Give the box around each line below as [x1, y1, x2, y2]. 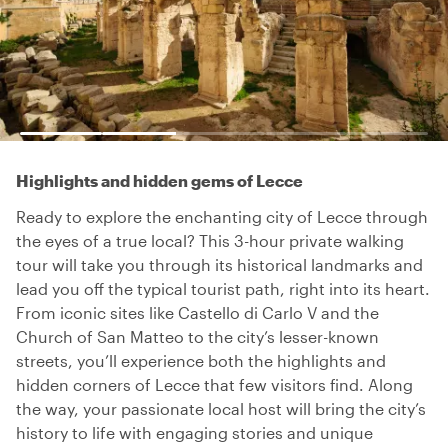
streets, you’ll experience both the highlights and [16, 351, 386, 370]
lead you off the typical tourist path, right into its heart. [16, 279, 430, 298]
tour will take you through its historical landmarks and [16, 255, 423, 274]
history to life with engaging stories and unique [16, 423, 373, 442]
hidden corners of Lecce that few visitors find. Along [16, 375, 413, 394]
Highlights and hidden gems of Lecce [16, 171, 303, 190]
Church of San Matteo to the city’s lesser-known [16, 327, 379, 346]
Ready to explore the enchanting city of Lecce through [16, 207, 428, 226]
